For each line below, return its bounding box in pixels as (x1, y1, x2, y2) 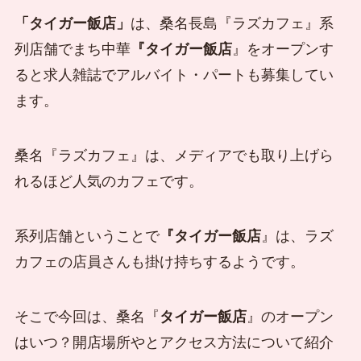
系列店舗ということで (14, 227, 160, 244)
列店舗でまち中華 (14, 41, 131, 58)
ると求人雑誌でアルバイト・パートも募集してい (14, 67, 334, 84)
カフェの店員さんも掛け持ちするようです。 (14, 253, 305, 270)
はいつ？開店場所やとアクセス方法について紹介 (14, 334, 334, 351)
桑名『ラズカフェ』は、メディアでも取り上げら (14, 147, 334, 164)
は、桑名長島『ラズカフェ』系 (130, 15, 334, 32)
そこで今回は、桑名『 (14, 308, 160, 325)
